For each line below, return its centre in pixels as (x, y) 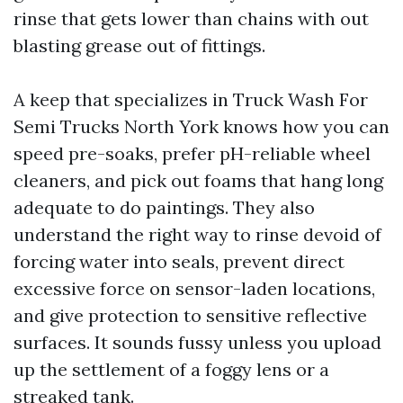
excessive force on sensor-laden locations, (194, 288)
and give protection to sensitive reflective (190, 315)
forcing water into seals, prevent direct (179, 261)
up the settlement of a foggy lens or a (171, 369)
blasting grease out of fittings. (139, 45)
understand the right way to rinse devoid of (197, 234)
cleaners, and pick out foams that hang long (198, 180)
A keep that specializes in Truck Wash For (191, 99)
